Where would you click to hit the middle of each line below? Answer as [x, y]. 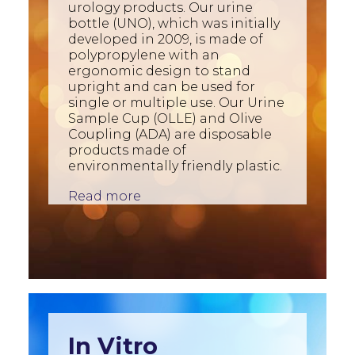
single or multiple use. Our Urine [176, 103]
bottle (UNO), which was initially [174, 23]
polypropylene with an [144, 55]
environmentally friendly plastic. [175, 166]
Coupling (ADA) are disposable [170, 134]
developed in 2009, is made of [166, 39]
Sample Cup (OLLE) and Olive [165, 118]
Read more [105, 196]
